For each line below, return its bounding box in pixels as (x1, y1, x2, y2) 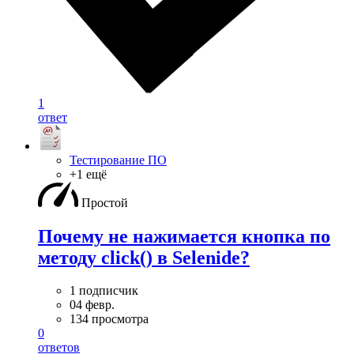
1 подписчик (70, 284, 138, 298)
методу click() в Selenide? (38, 247, 250, 268)
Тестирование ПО (70, 153, 167, 167)
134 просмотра (70, 312, 149, 326)
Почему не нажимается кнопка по (38, 225, 330, 247)
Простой (81, 195, 128, 209)
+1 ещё (70, 167, 107, 181)
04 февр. (70, 298, 115, 312)
